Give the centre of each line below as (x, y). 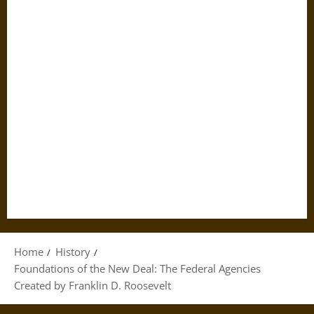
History (73, 252)
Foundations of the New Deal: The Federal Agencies (137, 268)
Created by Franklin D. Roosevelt (93, 285)
